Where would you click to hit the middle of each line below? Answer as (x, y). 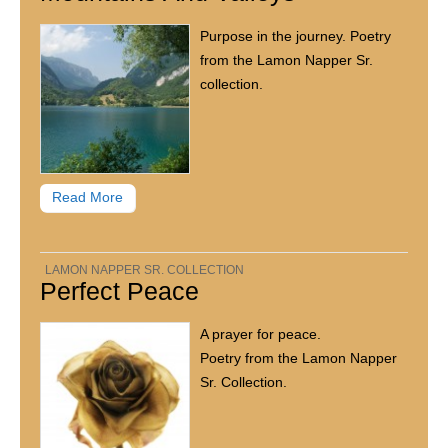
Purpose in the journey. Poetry (296, 35)
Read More (88, 197)
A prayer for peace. (261, 334)
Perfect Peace (120, 290)
